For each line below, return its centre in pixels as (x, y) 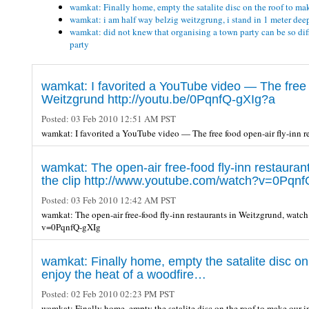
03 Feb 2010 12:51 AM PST (122, 118)
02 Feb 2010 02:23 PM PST (122, 293)
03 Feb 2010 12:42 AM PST (122, 200)
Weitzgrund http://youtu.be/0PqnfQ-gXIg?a (158, 99)
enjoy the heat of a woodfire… (124, 274)
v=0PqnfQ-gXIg (71, 227)
